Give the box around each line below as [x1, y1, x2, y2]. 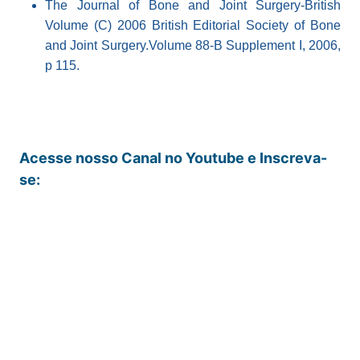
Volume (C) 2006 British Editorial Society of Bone [45, 18, 341, 33]
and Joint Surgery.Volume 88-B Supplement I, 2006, [45, 39, 341, 53]
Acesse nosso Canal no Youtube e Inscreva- [19, 149, 327, 167]
